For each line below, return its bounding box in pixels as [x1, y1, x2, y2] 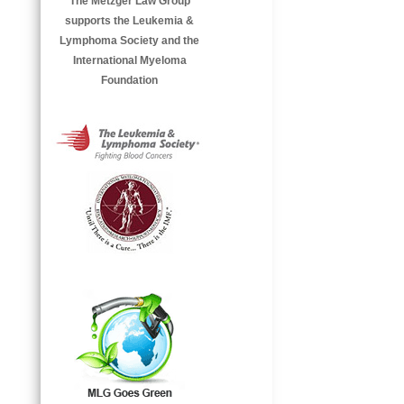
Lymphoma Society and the [60, 34, 199, 48]
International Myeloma [72, 54, 187, 68]
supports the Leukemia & [65, 14, 194, 28]
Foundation [101, 74, 158, 87]
